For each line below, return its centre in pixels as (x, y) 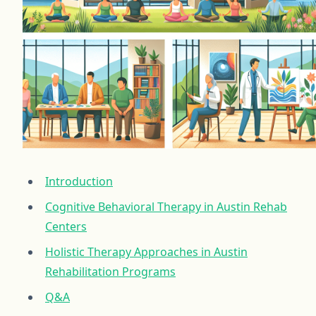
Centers (66, 226)
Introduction (79, 181)
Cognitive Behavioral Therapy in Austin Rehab (166, 206)
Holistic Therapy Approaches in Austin (146, 251)
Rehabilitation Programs (110, 271)
